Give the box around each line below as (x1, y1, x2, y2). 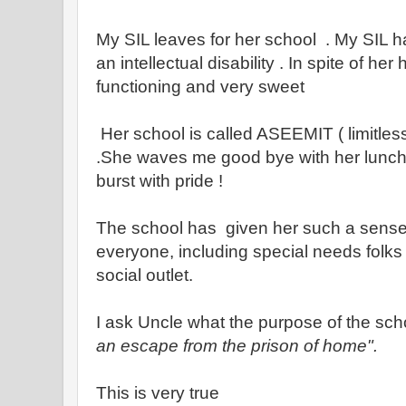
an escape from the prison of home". (96, 336, 382, 355)
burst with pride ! (96, 171, 223, 190)
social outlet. (96, 266, 198, 285)
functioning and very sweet (96, 77, 309, 96)
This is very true (96, 383, 224, 402)
